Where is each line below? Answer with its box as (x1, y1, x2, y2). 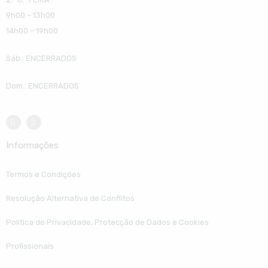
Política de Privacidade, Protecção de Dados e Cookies (5, 218, 209, 227)
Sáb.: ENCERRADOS (5, 54, 77, 63)
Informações (5, 140, 59, 151)
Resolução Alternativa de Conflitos (5, 194, 135, 203)
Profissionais (5, 242, 54, 251)
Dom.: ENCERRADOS (5, 81, 79, 91)
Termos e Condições (5, 170, 81, 179)
